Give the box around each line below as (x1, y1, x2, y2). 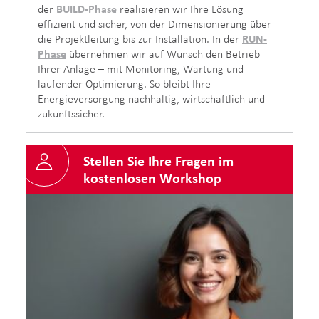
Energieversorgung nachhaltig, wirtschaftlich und (38, 92, 265, 105)
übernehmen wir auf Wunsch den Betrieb (66, 47, 260, 60)
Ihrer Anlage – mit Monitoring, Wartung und (38, 62, 244, 75)
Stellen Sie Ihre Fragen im (83, 153, 234, 169)
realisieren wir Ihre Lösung (117, 2, 244, 15)
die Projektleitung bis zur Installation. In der (38, 32, 242, 45)
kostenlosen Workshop (83, 170, 221, 187)
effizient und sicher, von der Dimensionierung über (38, 17, 271, 30)
